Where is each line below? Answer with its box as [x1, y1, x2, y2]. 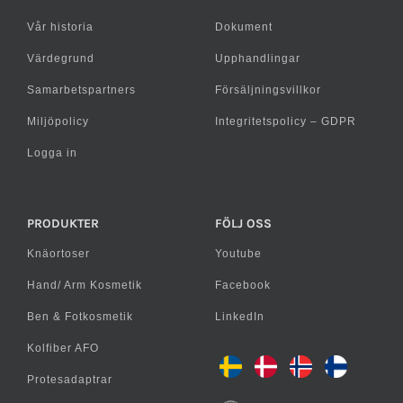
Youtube [214, 246, 262, 260]
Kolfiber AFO [27, 341, 99, 354]
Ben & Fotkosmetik [27, 309, 133, 323]
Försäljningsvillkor [214, 83, 321, 96]
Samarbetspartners [27, 83, 136, 96]
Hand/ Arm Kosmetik [27, 278, 142, 291]
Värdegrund [27, 51, 94, 65]
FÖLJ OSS [214, 215, 272, 231]
